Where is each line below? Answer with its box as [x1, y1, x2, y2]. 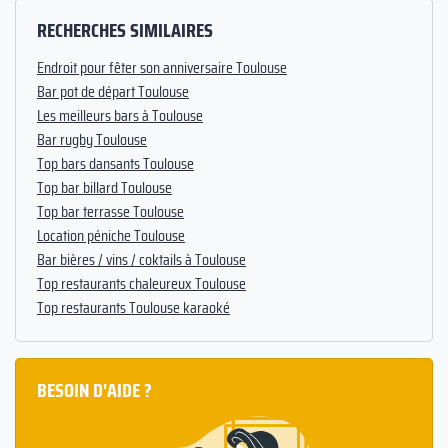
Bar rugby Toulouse [37, 126, 147, 152]
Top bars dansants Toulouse [37, 150, 194, 176]
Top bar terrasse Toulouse [37, 198, 184, 224]
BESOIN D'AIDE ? [37, 373, 152, 406]
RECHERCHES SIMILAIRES [37, 13, 213, 46]
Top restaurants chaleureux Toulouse [37, 270, 246, 296]
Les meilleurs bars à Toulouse [37, 102, 203, 128]
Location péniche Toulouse [37, 222, 185, 248]
